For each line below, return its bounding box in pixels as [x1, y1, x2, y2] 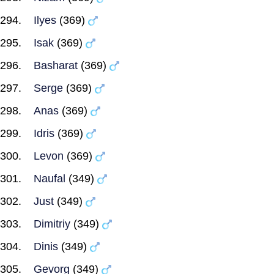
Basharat [34, 59, 78, 72]
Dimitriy [34, 218, 70, 230]
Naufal [34, 172, 65, 185]
